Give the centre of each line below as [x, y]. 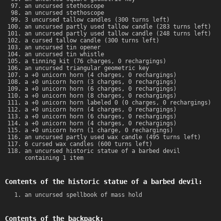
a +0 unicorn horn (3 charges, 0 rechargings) [101, 82]
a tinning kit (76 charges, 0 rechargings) [95, 61]
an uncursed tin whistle [64, 55]
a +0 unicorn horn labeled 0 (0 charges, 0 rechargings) [118, 103]
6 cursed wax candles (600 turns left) [89, 144]
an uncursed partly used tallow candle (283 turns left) [118, 27]
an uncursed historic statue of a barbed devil [102, 151]
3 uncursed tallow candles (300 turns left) [97, 20]
